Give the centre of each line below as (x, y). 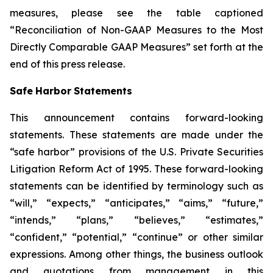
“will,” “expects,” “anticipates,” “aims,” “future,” (136, 203)
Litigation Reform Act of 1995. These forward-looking (136, 169)
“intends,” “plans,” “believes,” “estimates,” (136, 220)
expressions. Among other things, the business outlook (136, 254)
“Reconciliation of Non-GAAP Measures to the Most (136, 30)
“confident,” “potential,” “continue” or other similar (136, 237)
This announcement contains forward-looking (136, 118)
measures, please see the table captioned (136, 13)
